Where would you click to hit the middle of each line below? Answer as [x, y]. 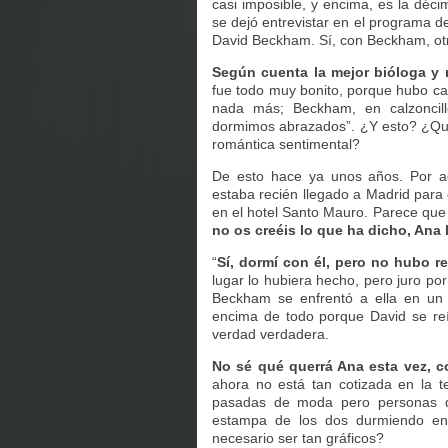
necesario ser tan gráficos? [298, 438]
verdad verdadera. [270, 334]
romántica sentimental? [286, 144]
